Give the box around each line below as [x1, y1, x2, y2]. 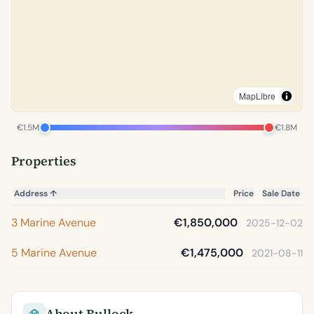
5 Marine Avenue [11, 245, 97, 260]
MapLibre [239, 90, 275, 102]
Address [14, 188, 50, 199]
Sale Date [262, 188, 300, 199]
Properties [11, 152, 76, 170]
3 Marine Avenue [11, 215, 96, 230]
